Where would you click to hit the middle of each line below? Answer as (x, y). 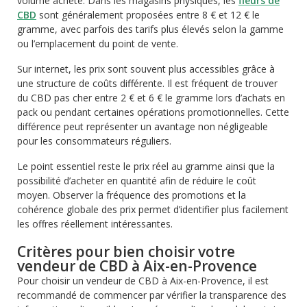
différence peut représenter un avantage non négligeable (143, 126)
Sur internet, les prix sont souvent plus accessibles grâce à (146, 69)
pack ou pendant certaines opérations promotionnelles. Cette (153, 112)
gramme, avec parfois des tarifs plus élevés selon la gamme (150, 29)
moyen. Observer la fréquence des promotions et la (132, 195)
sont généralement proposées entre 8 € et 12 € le (148, 15)
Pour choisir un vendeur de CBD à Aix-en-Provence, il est (143, 281)
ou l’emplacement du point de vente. (98, 44)
